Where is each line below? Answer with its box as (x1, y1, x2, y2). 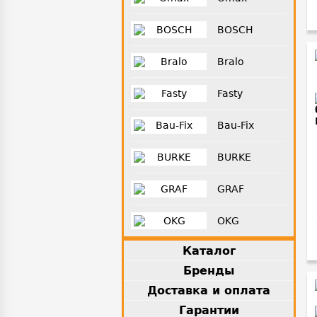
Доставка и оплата (147, 284, 270, 298)
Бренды (183, 264, 234, 278)
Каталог (182, 244, 236, 258)
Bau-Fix (217, 120, 254, 132)
